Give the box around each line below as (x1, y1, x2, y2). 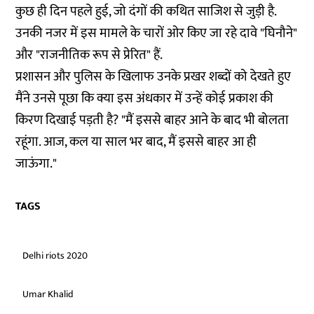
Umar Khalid (22, 286, 74, 302)
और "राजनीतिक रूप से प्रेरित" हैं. (15, 44, 163, 66)
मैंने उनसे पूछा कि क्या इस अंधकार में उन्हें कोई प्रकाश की (15, 88, 274, 109)
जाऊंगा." (15, 153, 57, 175)
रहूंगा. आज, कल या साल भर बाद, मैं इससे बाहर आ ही (15, 131, 257, 153)
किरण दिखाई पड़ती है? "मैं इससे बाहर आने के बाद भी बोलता (15, 109, 289, 131)
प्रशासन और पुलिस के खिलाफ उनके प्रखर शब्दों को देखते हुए (15, 66, 292, 88)
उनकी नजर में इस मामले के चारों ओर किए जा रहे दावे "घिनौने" (15, 22, 298, 44)
